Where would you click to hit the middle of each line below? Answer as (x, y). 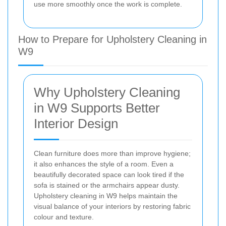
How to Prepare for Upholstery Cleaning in (112, 39)
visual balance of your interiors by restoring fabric (112, 206)
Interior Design (76, 123)
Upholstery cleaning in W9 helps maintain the (106, 195)
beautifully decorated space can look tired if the (109, 174)
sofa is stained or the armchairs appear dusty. (107, 185)
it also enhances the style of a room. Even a (104, 164)
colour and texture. (64, 217)
